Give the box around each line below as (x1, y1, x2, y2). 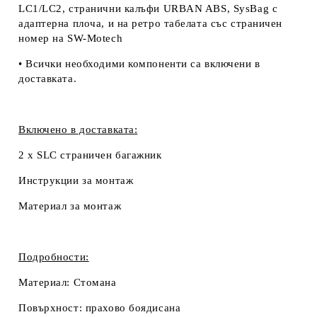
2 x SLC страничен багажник (18, 149, 162, 161)
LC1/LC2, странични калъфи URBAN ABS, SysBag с (18, 2, 278, 14)
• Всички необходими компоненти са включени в (18, 57, 260, 69)
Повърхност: (18, 301, 86, 313)
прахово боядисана (85, 301, 181, 313)
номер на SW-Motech (18, 32, 123, 44)
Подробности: (18, 250, 89, 263)
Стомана (73, 276, 117, 288)
